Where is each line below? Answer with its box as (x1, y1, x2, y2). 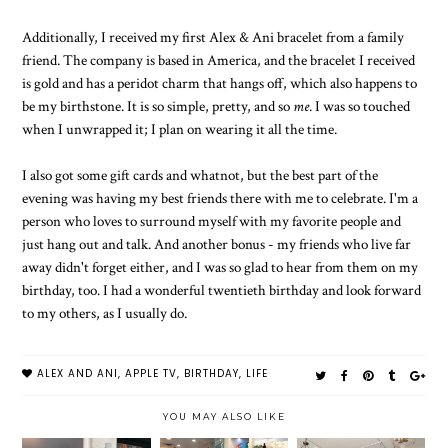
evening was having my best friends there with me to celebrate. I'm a (22, 188, 419, 209)
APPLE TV (125, 366, 178, 382)
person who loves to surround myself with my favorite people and (22, 211, 402, 232)
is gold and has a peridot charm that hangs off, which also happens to (22, 73, 418, 94)
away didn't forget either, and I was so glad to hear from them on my (22, 257, 419, 278)
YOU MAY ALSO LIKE (162, 411, 286, 423)
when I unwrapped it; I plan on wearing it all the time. (22, 119, 338, 140)
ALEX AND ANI (37, 366, 119, 382)
